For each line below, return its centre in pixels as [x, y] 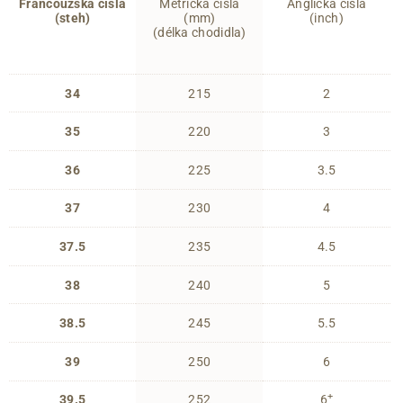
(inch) [327, 18]
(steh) [72, 18]
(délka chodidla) [199, 32]
